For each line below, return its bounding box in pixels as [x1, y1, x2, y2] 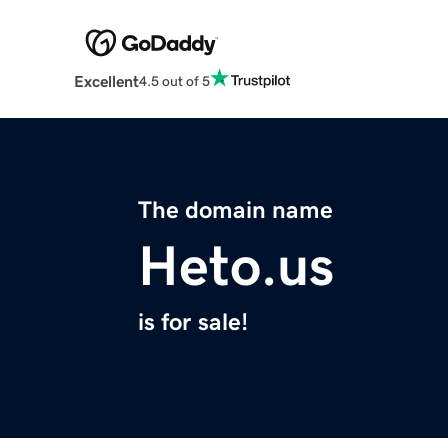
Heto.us [138, 238, 334, 295]
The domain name [138, 198, 333, 223]
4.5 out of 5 [138, 73, 210, 88]
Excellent [73, 73, 139, 90]
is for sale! [138, 310, 248, 335]
